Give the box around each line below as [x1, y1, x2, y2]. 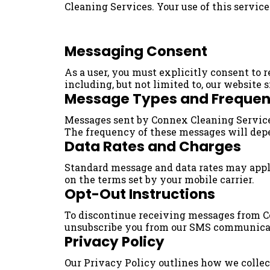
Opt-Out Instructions [64, 184, 215, 204]
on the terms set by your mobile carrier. [64, 173, 254, 186]
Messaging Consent [64, 42, 207, 61]
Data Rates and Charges [64, 137, 241, 157]
